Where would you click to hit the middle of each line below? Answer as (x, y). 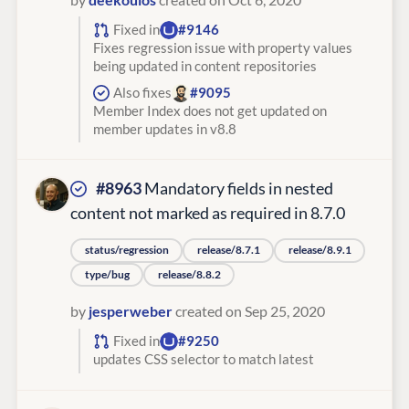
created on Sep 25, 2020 (249, 310)
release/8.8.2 (189, 274)
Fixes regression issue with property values (222, 47)
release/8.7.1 (228, 250)
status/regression (126, 250)
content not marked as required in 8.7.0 (208, 213)
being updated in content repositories (204, 66)
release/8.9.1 (320, 250)
